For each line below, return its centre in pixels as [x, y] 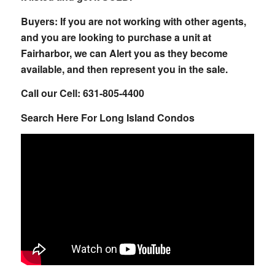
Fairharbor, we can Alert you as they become [124, 53]
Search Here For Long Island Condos [107, 117]
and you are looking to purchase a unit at [116, 37]
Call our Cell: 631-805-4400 [82, 93]
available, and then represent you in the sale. [124, 69]
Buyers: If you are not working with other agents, [133, 21]
